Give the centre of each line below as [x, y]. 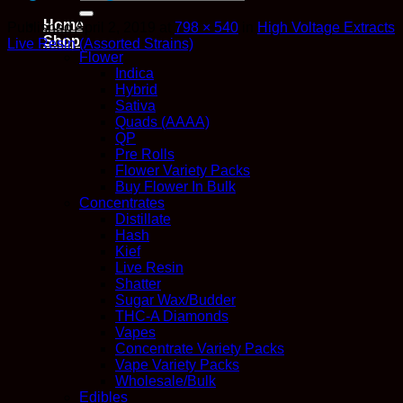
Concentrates [122, 203]
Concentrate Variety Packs [200, 349]
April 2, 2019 [115, 27]
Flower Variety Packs [183, 170]
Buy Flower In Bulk [175, 187]
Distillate [143, 219]
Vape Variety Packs [177, 365]
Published [41, 27]
